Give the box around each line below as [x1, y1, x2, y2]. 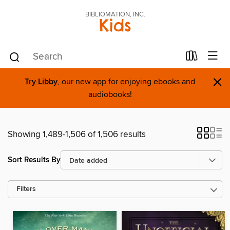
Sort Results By [8, 155, 61, 165]
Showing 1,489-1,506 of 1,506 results [8, 129, 146, 140]
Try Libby [25, 76, 57, 87]
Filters [16, 185, 36, 194]
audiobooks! [88, 89, 132, 100]
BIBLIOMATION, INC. [85, 10, 145, 18]
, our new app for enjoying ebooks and [57, 76, 195, 87]
